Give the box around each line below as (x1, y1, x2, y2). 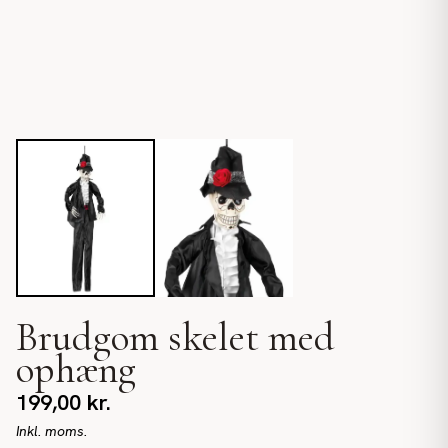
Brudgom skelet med (16, 313, 335, 361)
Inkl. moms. (16, 422, 87, 440)
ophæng (16, 345, 136, 393)
